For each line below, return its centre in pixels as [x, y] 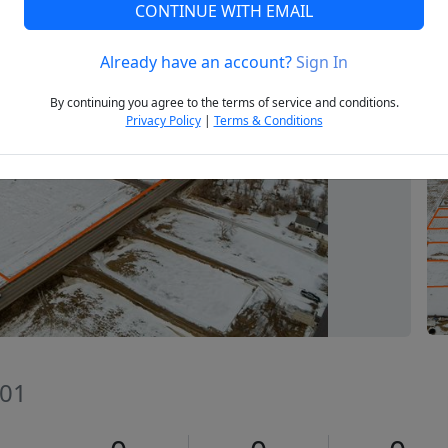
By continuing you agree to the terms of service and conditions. [224, 103]
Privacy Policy [163, 121]
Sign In [322, 62]
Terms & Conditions [268, 121]
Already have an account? [198, 62]
